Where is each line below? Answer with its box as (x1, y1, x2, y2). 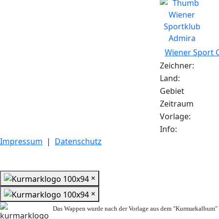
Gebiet (160, 86, 184, 97)
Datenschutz (55, 136, 102, 147)
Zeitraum (160, 98, 194, 109)
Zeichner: (160, 60, 194, 71)
